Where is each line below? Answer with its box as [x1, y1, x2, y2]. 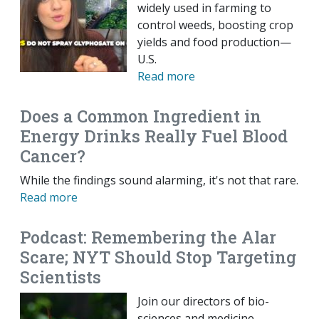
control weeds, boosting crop [137, 17, 293, 33]
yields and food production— [137, 34, 291, 51]
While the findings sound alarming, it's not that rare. [20, 172, 298, 189]
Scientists [20, 266, 101, 288]
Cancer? [20, 145, 85, 167]
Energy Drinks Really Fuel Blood [20, 125, 288, 147]
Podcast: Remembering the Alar [20, 226, 276, 249]
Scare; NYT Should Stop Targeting [20, 246, 296, 268]
